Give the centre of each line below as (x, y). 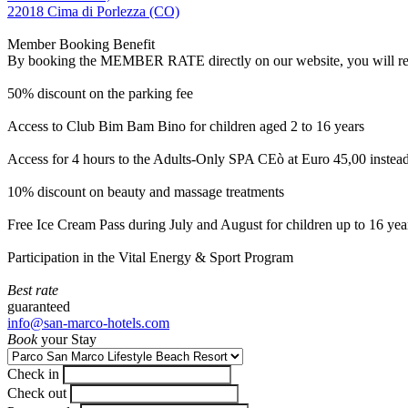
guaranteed (39, 306)
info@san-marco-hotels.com (88, 323)
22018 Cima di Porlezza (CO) (93, 11)
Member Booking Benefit (81, 44)
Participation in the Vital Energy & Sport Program (150, 257)
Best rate (33, 290)
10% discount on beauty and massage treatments (146, 192)
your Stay (67, 339)
